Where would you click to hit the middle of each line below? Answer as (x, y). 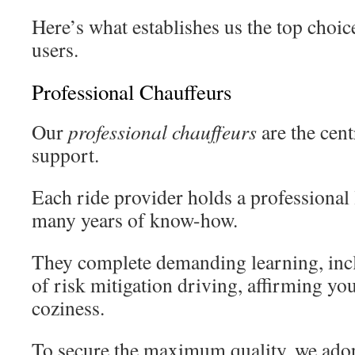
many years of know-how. (135, 219)
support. (65, 155)
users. (55, 49)
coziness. (68, 307)
